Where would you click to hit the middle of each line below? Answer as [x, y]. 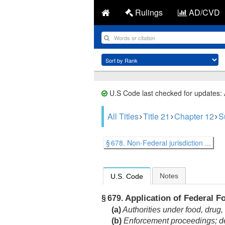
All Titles [123, 116]
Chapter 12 [194, 116]
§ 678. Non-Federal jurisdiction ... [158, 143]
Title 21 [156, 116]
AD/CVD [203, 12]
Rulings [148, 12]
